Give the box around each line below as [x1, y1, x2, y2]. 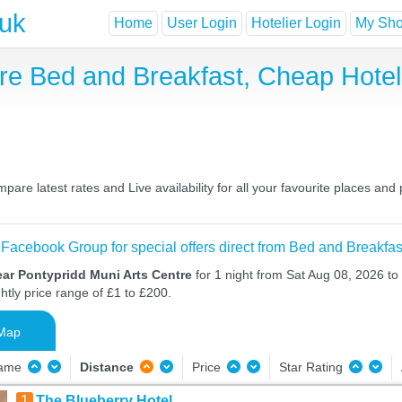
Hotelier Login [251, 15, 341, 31]
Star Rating [278, 360, 346, 374]
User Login [167, 15, 237, 31]
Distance [79, 360, 134, 374]
